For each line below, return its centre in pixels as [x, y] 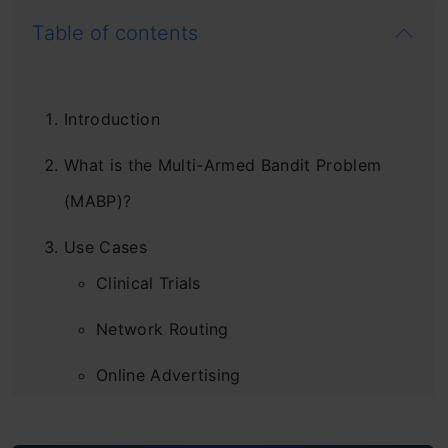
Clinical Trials [148, 283]
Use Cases [105, 247]
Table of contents [115, 33]
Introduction [112, 119]
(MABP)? [98, 201]
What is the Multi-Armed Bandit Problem [223, 165]
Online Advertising [168, 375]
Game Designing [160, 421]
